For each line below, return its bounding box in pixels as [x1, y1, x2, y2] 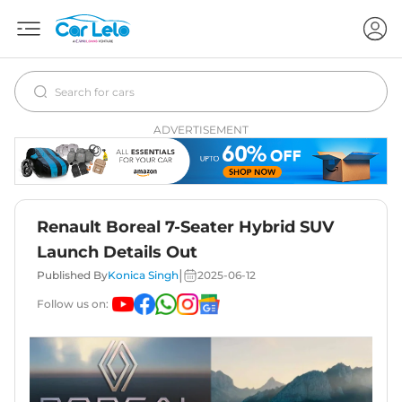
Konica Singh [108, 268, 179, 283]
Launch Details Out [37, 242, 197, 263]
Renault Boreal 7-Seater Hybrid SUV [37, 217, 334, 238]
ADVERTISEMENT [153, 123, 249, 136]
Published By [37, 268, 108, 283]
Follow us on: [37, 297, 109, 311]
